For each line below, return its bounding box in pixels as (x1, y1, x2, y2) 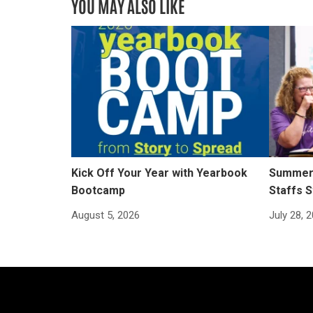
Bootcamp (71, 184, 125, 198)
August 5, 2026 (71, 209, 140, 222)
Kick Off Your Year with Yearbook (71, 166, 247, 180)
